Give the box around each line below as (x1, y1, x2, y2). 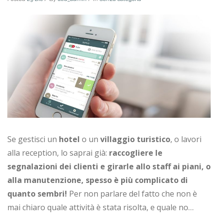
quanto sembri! (7, 188, 67, 199)
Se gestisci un (7, 133, 59, 145)
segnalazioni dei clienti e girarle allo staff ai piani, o (7, 161, 211, 172)
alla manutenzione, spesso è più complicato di (7, 174, 188, 185)
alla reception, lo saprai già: (7, 147, 109, 158)
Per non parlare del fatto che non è (67, 188, 197, 199)
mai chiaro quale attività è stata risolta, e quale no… (7, 201, 194, 213)
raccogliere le (109, 147, 163, 158)
